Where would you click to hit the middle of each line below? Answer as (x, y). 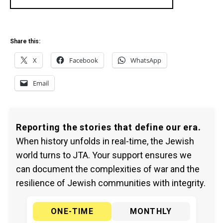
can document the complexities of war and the (108, 169)
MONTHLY (151, 211)
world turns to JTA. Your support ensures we (104, 155)
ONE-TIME (72, 211)
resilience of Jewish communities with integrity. (111, 183)
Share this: (25, 41)
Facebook (84, 60)
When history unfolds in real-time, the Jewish (105, 141)
